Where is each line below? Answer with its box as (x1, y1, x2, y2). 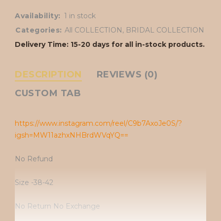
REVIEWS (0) (96, 69, 157, 80)
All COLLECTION (64, 25, 122, 35)
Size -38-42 (15, 178, 53, 187)
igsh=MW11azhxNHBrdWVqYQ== (15, 130, 128, 140)
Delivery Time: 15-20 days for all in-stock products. (15, 39, 205, 49)
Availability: (15, 11, 61, 20)
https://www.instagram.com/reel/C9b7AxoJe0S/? (15, 118, 182, 128)
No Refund (15, 154, 53, 163)
